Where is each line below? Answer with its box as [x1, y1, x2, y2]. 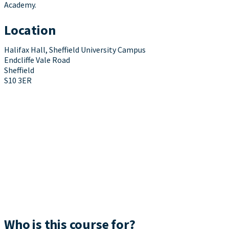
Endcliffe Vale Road [4, 55, 70, 65]
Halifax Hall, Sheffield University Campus [4, 44, 146, 55]
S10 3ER [4, 75, 32, 86]
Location [4, 21, 56, 39]
